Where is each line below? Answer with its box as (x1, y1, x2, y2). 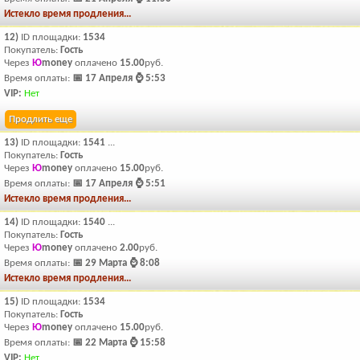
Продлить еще (9, 114, 72, 125)
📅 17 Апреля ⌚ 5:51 (72, 178, 166, 189)
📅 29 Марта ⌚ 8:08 (72, 258, 160, 268)
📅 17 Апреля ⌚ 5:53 (72, 73, 166, 84)
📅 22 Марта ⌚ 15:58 (72, 337, 166, 348)
